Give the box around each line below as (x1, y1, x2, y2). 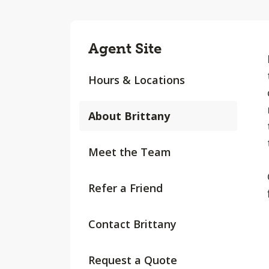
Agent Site (88, 40, 162, 57)
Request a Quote (88, 253, 177, 267)
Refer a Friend (88, 181, 163, 195)
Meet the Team (88, 145, 171, 159)
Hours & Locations (88, 73, 185, 87)
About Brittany (88, 109, 170, 123)
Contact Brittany (88, 217, 177, 231)
